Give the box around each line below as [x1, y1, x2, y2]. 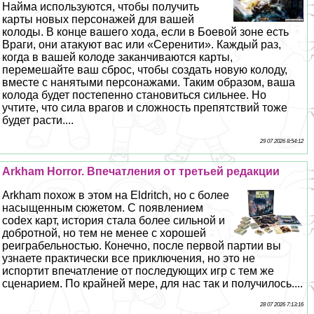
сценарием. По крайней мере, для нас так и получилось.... [2, 277, 303, 289]
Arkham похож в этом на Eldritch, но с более [2, 189, 230, 201]
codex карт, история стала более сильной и [2, 214, 226, 226]
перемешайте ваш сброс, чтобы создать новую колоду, [2, 63, 288, 76]
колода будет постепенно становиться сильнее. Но [2, 88, 267, 101]
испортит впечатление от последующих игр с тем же [2, 264, 275, 277]
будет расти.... [2, 114, 74, 126]
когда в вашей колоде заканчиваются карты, [2, 50, 233, 63]
